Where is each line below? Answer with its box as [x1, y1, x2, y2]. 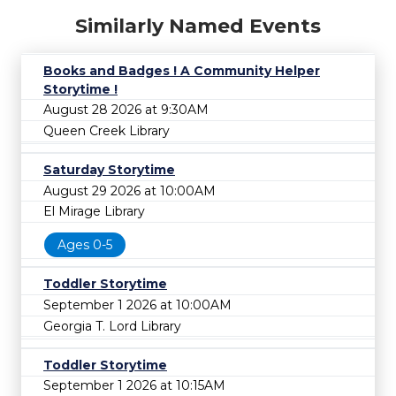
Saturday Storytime [43, 162, 175, 178]
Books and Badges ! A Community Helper [43, 62, 320, 79]
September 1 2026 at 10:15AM [43, 377, 225, 394]
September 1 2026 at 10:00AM [43, 296, 232, 313]
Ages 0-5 [57, 236, 112, 253]
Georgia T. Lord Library [43, 317, 181, 334]
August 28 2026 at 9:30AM [43, 102, 209, 118]
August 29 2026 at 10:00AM [43, 182, 216, 199]
